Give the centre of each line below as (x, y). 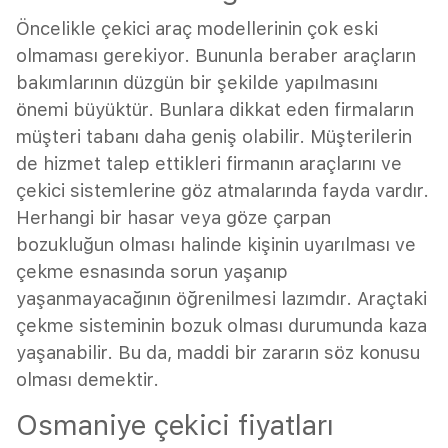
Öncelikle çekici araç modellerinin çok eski (197, 28)
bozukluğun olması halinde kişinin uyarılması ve (216, 244)
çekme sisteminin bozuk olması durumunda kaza (221, 325)
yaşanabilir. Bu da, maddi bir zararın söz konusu (218, 352)
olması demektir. (87, 379)
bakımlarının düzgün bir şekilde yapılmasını (197, 82)
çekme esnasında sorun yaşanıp (152, 271)
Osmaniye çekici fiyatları (175, 424)
